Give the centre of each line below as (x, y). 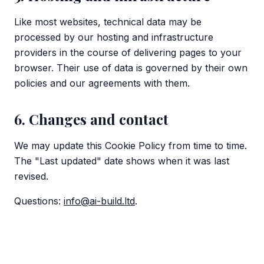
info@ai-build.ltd (99, 201)
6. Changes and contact (91, 119)
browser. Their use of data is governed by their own (131, 68)
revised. (31, 176)
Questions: (37, 201)
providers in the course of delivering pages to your (128, 52)
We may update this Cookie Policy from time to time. (131, 146)
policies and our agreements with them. (102, 83)
